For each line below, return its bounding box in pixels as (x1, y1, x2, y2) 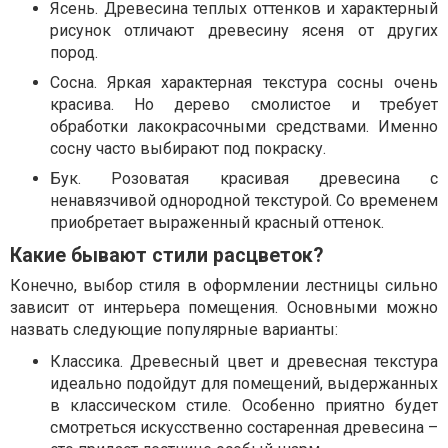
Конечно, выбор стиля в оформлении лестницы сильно (10, 275, 438, 295)
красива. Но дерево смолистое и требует (50, 94, 438, 114)
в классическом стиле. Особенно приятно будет (50, 395, 438, 415)
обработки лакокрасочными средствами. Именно (50, 116, 438, 136)
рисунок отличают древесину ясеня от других (50, 20, 438, 40)
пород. (50, 42, 98, 62)
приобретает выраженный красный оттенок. (50, 212, 384, 232)
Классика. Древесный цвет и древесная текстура (50, 351, 438, 371)
